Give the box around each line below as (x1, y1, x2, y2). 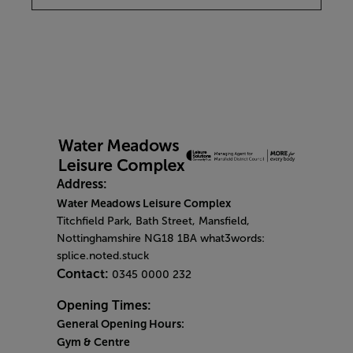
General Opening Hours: (57, 317, 184, 330)
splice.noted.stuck (57, 249, 149, 262)
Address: (57, 176, 107, 191)
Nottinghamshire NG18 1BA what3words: (57, 232, 265, 244)
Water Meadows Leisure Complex (57, 196, 231, 210)
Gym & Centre (57, 335, 130, 348)
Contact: (57, 266, 112, 281)
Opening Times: (57, 298, 151, 312)
